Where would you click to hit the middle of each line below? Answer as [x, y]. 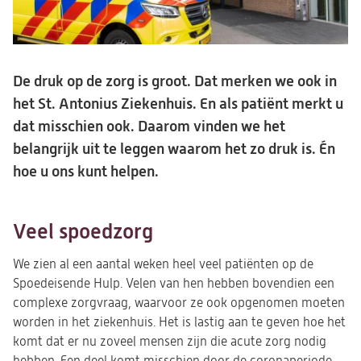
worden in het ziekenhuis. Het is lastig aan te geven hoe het [179, 322]
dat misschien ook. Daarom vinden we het [149, 126]
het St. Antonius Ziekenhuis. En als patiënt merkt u [178, 104]
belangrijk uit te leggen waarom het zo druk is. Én [174, 149]
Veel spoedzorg [83, 232]
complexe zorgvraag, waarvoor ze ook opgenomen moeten [179, 303]
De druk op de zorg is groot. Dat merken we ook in [175, 81]
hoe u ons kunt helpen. [87, 171]
